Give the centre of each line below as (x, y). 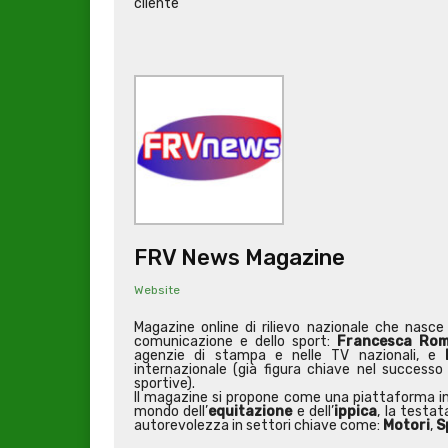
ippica (356, 412)
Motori (406, 426)
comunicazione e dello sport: (235, 342)
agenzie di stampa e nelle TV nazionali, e (290, 356)
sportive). (164, 384)
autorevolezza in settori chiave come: (258, 426)
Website (157, 290)
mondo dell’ (171, 412)
